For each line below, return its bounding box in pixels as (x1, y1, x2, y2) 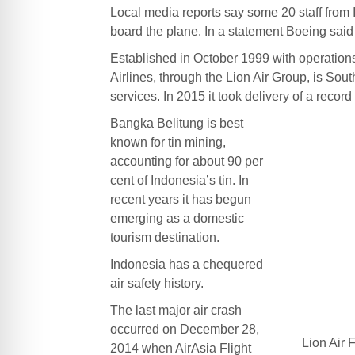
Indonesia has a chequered (109, 257, 263, 271)
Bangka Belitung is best (109, 116, 243, 130)
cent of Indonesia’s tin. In (109, 173, 249, 187)
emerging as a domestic (109, 211, 244, 225)
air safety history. (109, 276, 204, 290)
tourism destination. (109, 230, 219, 244)
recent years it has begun (109, 192, 251, 206)
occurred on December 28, (109, 322, 259, 336)
